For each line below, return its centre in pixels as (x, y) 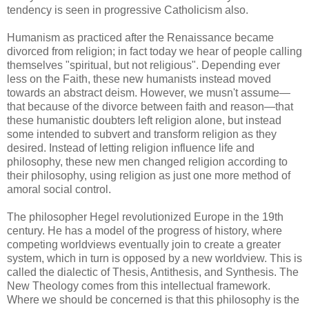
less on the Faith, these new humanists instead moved (139, 79)
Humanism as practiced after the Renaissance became (140, 38)
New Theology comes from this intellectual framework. (139, 286)
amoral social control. (59, 189)
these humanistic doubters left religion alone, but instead (144, 120)
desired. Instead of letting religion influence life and (131, 148)
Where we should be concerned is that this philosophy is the (153, 300)
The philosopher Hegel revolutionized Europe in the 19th (145, 217)
